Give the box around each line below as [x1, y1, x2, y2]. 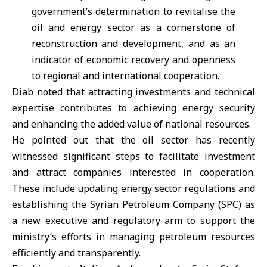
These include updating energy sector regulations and [12, 182, 255, 195]
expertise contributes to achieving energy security [12, 101, 255, 114]
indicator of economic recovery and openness [31, 53, 236, 66]
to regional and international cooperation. [31, 69, 219, 82]
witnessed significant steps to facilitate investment [12, 150, 255, 163]
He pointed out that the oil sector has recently [12, 133, 255, 147]
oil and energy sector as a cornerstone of [31, 21, 236, 34]
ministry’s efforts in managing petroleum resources [12, 230, 255, 243]
